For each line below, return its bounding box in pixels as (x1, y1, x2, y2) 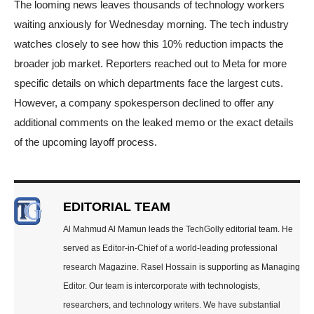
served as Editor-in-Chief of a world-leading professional (63, 243, 278, 253)
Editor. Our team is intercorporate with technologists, (63, 280, 260, 291)
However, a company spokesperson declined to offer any (14, 96, 274, 109)
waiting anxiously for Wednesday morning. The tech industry (14, 18, 289, 30)
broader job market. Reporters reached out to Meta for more (14, 57, 287, 69)
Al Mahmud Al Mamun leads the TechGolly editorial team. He (63, 224, 293, 234)
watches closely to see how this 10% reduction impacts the (14, 37, 283, 50)
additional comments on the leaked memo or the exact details (14, 116, 294, 128)
